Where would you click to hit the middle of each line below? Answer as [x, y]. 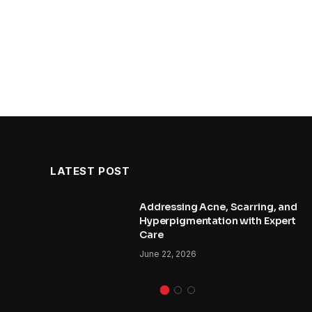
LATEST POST [90, 171]
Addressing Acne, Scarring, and [218, 206]
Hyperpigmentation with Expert [218, 220]
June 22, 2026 [168, 253]
